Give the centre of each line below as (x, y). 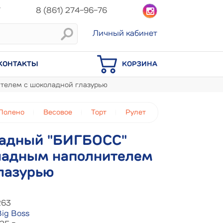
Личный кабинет (125, 34)
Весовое (58, 112)
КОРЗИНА (140, 64)
